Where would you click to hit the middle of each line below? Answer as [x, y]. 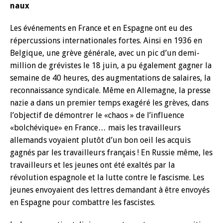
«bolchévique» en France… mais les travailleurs [95, 128]
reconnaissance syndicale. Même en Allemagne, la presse [110, 90]
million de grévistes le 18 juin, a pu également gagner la [111, 65]
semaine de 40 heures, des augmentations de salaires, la [110, 78]
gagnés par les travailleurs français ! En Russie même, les [111, 153]
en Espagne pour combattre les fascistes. [83, 202]
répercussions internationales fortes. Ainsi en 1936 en [106, 41]
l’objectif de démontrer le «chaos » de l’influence [97, 115]
